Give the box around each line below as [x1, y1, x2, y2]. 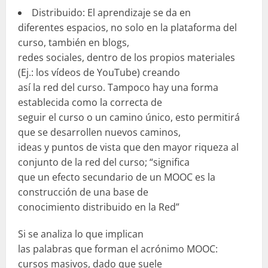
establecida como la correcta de [18, 95, 162, 109]
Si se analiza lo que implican [18, 227, 144, 240]
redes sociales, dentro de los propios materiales [18, 50, 235, 64]
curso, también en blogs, [18, 35, 129, 49]
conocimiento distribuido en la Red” [18, 200, 179, 214]
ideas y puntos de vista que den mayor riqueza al [18, 140, 239, 154]
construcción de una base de [18, 185, 148, 199]
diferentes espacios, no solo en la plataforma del [18, 20, 237, 34]
